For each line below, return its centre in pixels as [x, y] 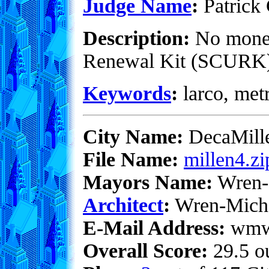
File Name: [131, 159]
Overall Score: [145, 251]
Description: [136, 38]
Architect [123, 205]
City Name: [133, 137]
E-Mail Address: [154, 228]
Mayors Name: [148, 182]
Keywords [127, 93]
